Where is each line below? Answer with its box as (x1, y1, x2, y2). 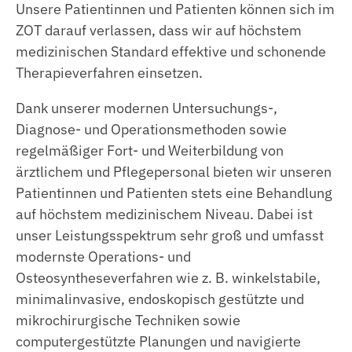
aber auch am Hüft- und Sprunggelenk (31, 42, 271, 61)
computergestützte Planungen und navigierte (16, 332, 301, 350)
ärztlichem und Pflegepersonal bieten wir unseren (16, 162, 332, 181)
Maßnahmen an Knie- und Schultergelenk (31, 21, 293, 40)
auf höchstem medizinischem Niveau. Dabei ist (16, 204, 313, 223)
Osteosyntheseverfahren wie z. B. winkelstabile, (16, 268, 321, 287)
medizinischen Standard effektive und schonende (16, 42, 326, 60)
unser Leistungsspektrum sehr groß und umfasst (16, 225, 324, 244)
